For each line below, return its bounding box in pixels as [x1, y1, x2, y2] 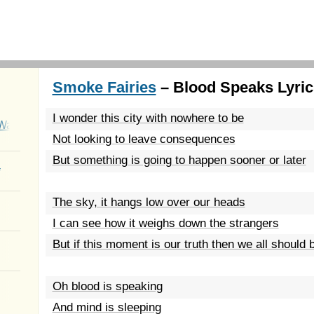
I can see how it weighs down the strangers [52, 217, 279, 230]
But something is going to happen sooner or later [52, 153, 306, 167]
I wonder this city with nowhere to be [52, 111, 244, 125]
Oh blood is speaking [52, 280, 163, 293]
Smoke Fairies [52, 78, 156, 96]
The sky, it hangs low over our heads [52, 196, 245, 209]
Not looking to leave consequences [52, 132, 235, 146]
